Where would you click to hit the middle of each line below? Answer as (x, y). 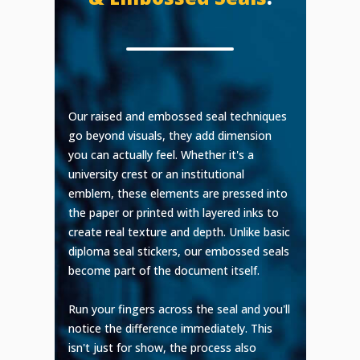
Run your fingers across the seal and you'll (180, 309)
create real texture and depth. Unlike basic (180, 232)
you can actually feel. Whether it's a (162, 155)
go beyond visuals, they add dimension (170, 136)
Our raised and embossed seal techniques (178, 117)
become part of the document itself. (164, 271)
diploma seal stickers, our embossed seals (179, 252)
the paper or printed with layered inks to (174, 213)
